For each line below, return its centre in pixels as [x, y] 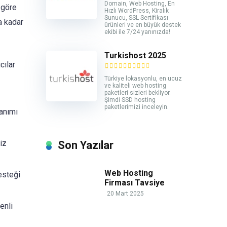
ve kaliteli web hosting [135, 86]
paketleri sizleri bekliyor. [138, 93]
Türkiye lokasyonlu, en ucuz [143, 79]
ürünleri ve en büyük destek [143, 25]
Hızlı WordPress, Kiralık [137, 11]
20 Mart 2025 [125, 194]
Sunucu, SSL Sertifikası [136, 18]
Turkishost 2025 [135, 56]
